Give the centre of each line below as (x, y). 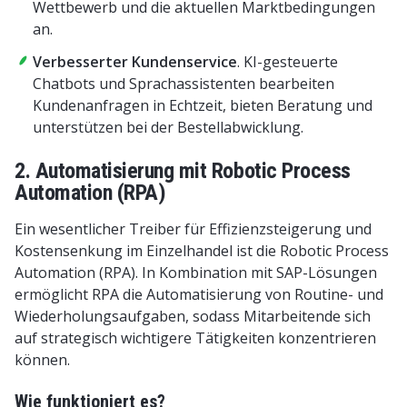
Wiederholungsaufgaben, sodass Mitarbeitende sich (193, 316)
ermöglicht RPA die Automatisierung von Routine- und (199, 294)
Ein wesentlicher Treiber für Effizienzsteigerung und (193, 228)
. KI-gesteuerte (288, 61)
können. (42, 359)
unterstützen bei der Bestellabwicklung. (168, 127)
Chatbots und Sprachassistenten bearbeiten (184, 83)
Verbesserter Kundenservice (135, 61)
